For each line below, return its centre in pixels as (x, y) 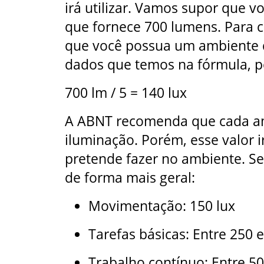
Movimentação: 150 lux (162, 205)
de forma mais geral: (130, 177)
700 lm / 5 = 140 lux (126, 92)
